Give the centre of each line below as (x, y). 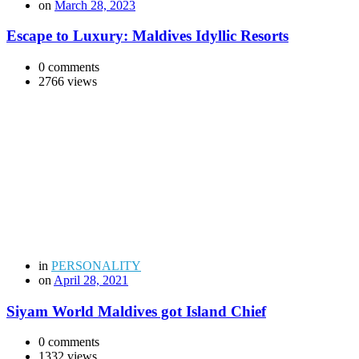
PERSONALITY (96, 266)
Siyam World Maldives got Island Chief (136, 311)
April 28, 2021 (91, 280)
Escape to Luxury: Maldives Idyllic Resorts (147, 36)
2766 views (68, 81)
